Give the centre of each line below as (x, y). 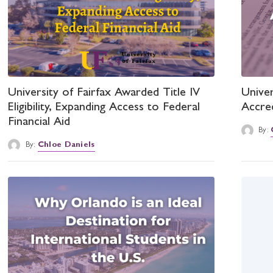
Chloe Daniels (66, 146)
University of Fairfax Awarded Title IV (104, 94)
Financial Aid (39, 123)
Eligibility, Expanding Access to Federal (104, 108)
